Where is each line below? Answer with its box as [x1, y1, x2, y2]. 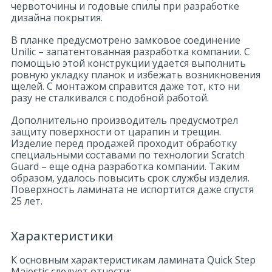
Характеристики [11, 228, 114, 244]
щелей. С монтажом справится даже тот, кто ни [11, 80, 240, 93]
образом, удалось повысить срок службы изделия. [11, 171, 250, 185]
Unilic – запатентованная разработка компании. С [11, 45, 250, 58]
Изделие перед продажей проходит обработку [11, 137, 237, 150]
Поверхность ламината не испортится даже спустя [11, 183, 254, 196]
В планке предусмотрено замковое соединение [11, 33, 240, 47]
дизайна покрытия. [11, 11, 103, 24]
